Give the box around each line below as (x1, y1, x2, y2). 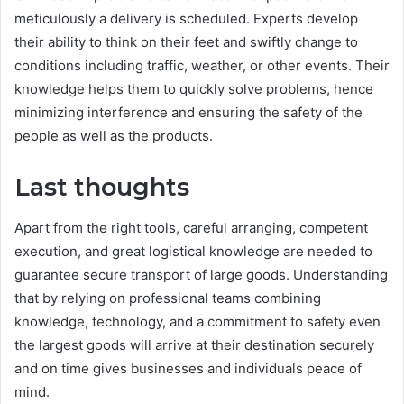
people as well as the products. (14, 127, 213, 145)
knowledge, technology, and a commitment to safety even (14, 312, 381, 330)
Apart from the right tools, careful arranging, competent (14, 218, 368, 236)
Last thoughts (14, 172, 189, 203)
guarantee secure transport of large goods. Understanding (14, 265, 388, 283)
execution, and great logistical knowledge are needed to (14, 242, 372, 260)
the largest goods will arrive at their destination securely (14, 335, 374, 353)
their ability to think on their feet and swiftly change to (14, 33, 358, 51)
